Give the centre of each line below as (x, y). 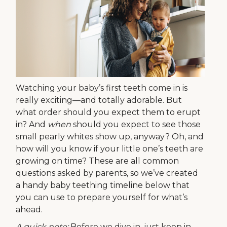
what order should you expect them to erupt (108, 112)
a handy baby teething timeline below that (103, 185)
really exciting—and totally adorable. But (99, 100)
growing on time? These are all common (98, 161)
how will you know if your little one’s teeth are (110, 149)
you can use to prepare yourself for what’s (102, 197)
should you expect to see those (137, 124)
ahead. (29, 210)
